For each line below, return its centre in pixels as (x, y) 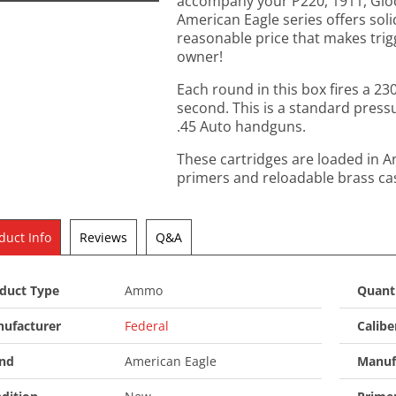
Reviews (103, 238)
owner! (200, 57)
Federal (147, 326)
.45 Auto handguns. (241, 127)
